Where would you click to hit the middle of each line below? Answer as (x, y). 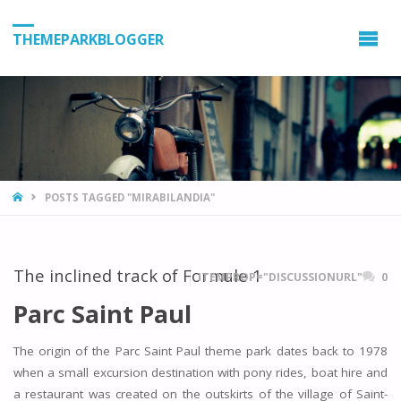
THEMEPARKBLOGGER (88, 39)
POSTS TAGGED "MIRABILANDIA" (129, 197)
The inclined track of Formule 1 (137, 276)
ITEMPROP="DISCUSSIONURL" (281, 277)
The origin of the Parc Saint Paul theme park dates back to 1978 (200, 351)
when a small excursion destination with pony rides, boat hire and (200, 373)
